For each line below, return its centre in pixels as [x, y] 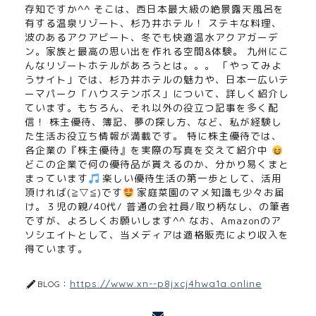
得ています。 [56, 249]
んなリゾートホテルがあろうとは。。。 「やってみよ [153, 66]
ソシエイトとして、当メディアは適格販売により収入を [157, 235]
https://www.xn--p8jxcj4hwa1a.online [166, 284]
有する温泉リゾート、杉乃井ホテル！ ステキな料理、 [153, 23]
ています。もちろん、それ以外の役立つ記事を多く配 [152, 108]
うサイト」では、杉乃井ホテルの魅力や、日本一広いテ [157, 80]
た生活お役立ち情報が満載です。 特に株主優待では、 [153, 136]
